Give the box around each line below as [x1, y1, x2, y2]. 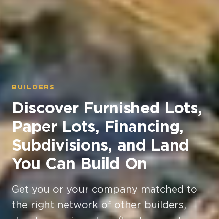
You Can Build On [12, 154, 147, 172]
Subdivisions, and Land [12, 135, 189, 153]
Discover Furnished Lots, [12, 98, 202, 116]
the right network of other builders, [12, 200, 186, 211]
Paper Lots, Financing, [12, 117, 184, 135]
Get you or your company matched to [12, 185, 197, 195]
